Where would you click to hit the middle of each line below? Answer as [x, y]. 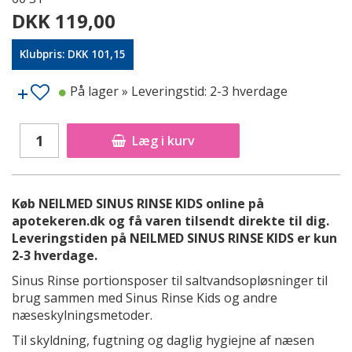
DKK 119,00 [64, 21]
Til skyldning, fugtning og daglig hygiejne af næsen [163, 340]
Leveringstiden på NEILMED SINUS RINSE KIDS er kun [174, 238]
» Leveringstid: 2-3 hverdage [205, 92]
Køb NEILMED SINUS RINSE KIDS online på [138, 203]
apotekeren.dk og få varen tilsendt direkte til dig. [170, 221]
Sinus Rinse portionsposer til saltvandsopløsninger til [170, 280]
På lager [96, 92]
